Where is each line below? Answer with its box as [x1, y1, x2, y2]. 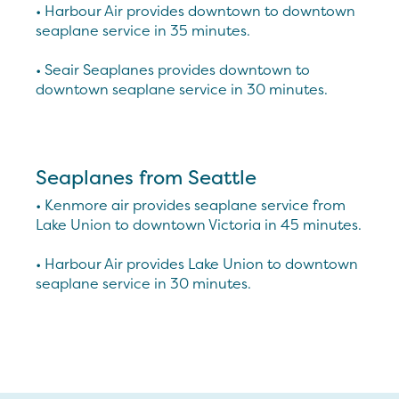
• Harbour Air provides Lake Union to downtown [36, 254, 358, 273]
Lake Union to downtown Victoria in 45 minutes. [36, 215, 362, 234]
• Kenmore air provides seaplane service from [36, 195, 346, 215]
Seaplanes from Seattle [36, 164, 256, 191]
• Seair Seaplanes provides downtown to [36, 60, 310, 79]
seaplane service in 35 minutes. [36, 20, 250, 40]
